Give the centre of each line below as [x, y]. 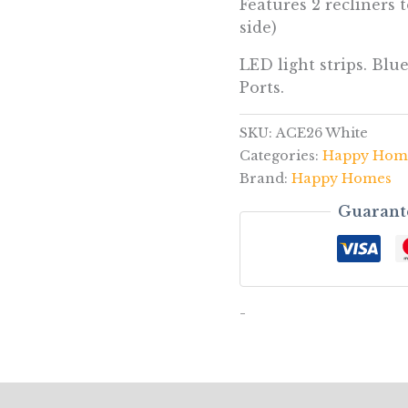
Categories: [281, 155]
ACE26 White [322, 133]
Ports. [262, 88]
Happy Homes [342, 178]
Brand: [266, 178]
